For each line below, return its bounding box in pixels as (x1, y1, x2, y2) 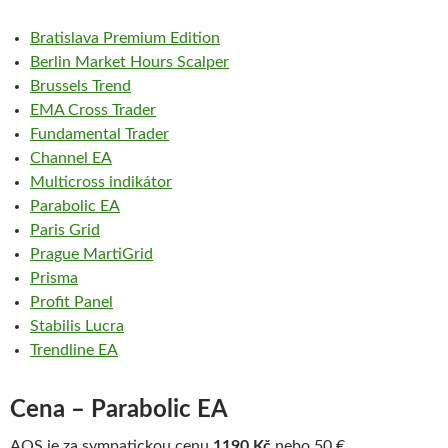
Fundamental (30, 126, 125, 143)
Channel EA (30, 150, 112, 167)
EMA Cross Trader (30, 102, 156, 119)
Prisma (30, 270, 78, 287)
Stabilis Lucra (30, 318, 124, 335)
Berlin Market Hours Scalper (30, 54, 229, 71)
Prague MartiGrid (30, 246, 153, 263)
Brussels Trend (30, 78, 131, 95)
